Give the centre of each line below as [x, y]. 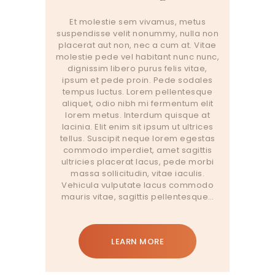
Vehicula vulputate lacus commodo [137, 185]
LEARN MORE [137, 241]
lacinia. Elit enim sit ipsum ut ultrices [137, 127]
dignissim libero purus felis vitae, [137, 69]
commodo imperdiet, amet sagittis [137, 150]
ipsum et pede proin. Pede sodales [137, 80]
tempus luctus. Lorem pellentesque [137, 92]
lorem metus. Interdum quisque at [137, 115]
